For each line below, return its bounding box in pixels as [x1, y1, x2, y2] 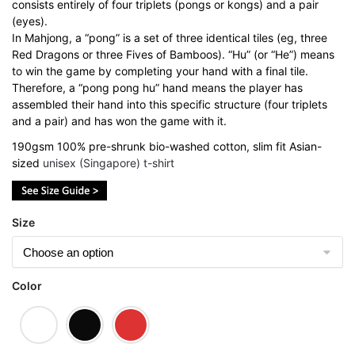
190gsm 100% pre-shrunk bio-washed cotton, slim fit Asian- [12, 139, 322, 154]
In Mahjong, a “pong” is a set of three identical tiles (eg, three [12, 31, 327, 45]
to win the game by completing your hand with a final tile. [12, 64, 308, 78]
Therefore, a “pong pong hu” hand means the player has [12, 81, 303, 95]
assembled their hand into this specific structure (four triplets [12, 97, 327, 112]
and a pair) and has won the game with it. [12, 114, 227, 128]
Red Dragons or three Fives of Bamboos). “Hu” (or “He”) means [12, 48, 334, 62]
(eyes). [12, 14, 48, 29]
